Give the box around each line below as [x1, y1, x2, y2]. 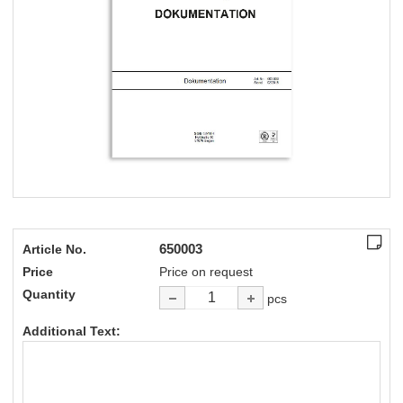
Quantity [22, 286, 76, 301]
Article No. [22, 242, 86, 257]
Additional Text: [22, 324, 121, 339]
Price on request [159, 264, 254, 279]
